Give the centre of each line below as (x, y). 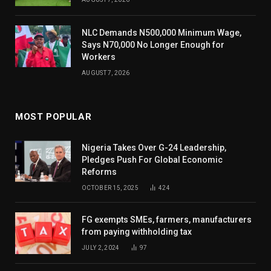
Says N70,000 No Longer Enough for (153, 44)
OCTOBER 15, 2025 (110, 188)
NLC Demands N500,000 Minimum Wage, (162, 32)
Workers (99, 57)
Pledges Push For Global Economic (152, 159)
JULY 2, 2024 (101, 247)
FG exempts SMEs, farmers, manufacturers (167, 219)
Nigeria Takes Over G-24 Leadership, (154, 147)
